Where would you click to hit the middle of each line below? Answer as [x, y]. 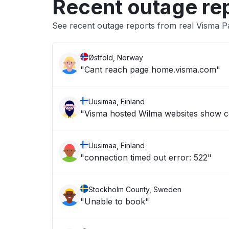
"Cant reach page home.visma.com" [150, 70]
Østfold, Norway [116, 58]
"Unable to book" [115, 201]
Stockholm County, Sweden [135, 189]
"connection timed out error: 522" [190, 157]
